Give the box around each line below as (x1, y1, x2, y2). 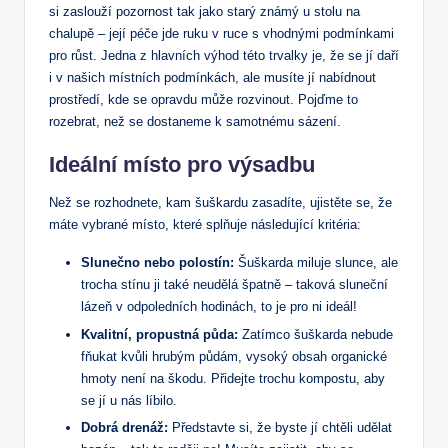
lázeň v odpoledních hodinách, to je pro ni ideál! (81, 299, 357, 315)
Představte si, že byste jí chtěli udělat (168, 419, 392, 435)
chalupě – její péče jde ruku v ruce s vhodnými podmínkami (49, 26, 394, 42)
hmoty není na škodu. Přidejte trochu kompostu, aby (81, 370, 385, 386)
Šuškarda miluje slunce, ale (234, 255, 398, 271)
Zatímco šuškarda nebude (238, 326, 393, 342)
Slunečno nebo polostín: (81, 255, 234, 271)
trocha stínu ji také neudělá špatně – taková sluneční (81, 277, 388, 293)
